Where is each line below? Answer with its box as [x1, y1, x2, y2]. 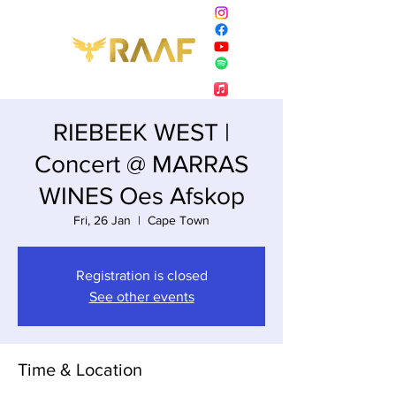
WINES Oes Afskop [38, 181, 245, 209]
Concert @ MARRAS [34, 149, 248, 178]
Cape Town [148, 212, 209, 227]
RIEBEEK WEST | [53, 118, 230, 146]
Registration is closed [75, 267, 208, 283]
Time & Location [18, 359, 142, 379]
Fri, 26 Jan [73, 212, 131, 227]
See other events [88, 288, 194, 304]
